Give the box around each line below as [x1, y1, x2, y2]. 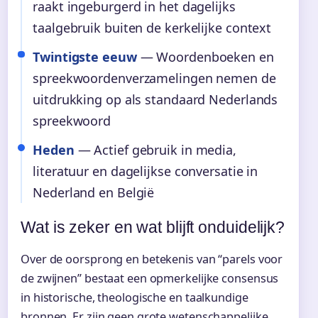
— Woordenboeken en [136, 48, 274, 65]
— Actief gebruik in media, [74, 141, 236, 159]
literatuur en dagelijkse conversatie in [33, 163, 258, 180]
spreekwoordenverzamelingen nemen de [33, 69, 276, 87]
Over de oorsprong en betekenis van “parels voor [21, 251, 283, 267]
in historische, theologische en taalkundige [21, 289, 248, 305]
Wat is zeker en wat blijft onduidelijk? [21, 217, 285, 236]
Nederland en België [33, 184, 155, 202]
